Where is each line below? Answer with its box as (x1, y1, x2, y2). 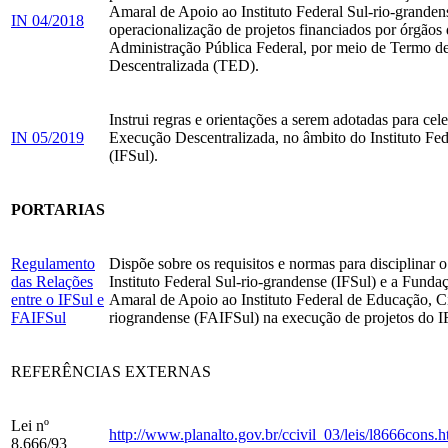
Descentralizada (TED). (109, 57, 259, 75)
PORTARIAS (11, 201, 105, 219)
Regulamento (11, 255, 95, 273)
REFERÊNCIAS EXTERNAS (11, 363, 211, 381)
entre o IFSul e (11, 291, 104, 309)
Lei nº (11, 417, 49, 435)
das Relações (11, 273, 93, 291)
